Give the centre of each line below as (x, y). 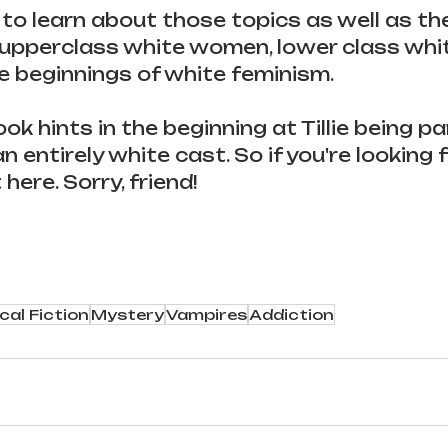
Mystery (127, 314)
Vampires (206, 314)
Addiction (291, 314)
